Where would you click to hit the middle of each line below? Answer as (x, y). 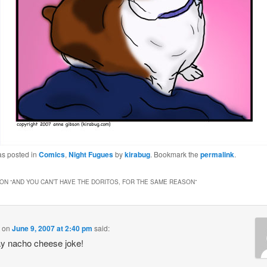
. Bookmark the (176, 154)
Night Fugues (91, 155)
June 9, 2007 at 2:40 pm (52, 228)
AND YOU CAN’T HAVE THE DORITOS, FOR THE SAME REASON (104, 182)
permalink (218, 155)
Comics (52, 155)
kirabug (138, 155)
